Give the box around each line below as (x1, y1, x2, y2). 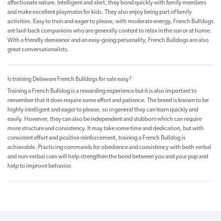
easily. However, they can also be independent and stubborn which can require (7, 116, 202, 123)
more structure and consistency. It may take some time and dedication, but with (7, 126, 204, 132)
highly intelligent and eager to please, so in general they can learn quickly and (7, 107, 198, 113)
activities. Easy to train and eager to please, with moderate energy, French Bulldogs (7, 19, 214, 25)
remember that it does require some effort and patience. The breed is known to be (7, 98, 209, 104)
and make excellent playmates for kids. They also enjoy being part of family (7, 9, 192, 16)
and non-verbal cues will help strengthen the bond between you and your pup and (7, 154, 208, 160)
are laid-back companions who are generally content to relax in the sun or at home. (7, 28, 212, 35)
